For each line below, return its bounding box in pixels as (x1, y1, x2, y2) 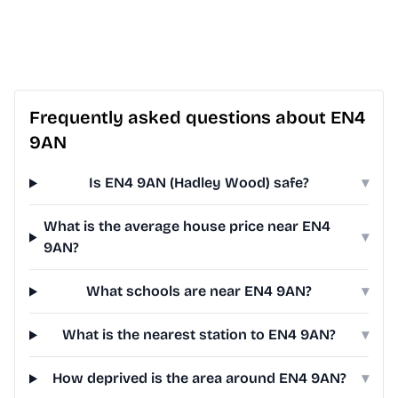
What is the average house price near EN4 (44, 218, 331, 235)
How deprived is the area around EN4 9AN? (52, 370, 346, 387)
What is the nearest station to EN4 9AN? (62, 326, 337, 344)
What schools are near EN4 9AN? (86, 283, 313, 300)
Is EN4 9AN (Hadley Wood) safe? (89, 174, 310, 192)
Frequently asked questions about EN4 (29, 107, 365, 129)
